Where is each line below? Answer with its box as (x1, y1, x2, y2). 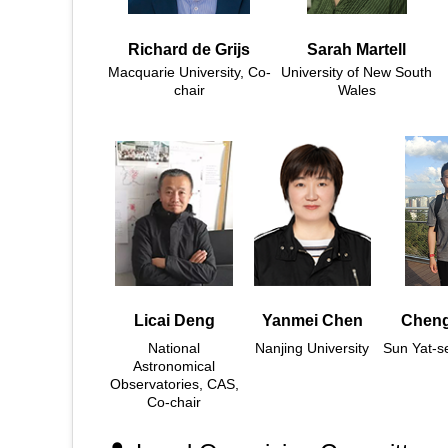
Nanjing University (255, 340, 369, 357)
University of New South (281, 64, 432, 81)
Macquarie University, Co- (107, 64, 271, 81)
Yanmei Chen (261, 312, 363, 330)
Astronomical (133, 358, 215, 375)
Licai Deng (133, 312, 215, 330)
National (148, 340, 200, 357)
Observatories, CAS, (109, 376, 239, 393)
